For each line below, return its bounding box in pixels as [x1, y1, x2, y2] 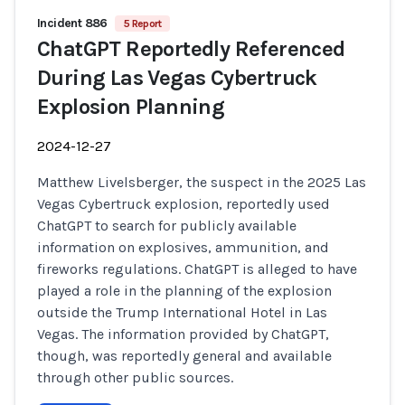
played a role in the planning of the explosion [37, 282, 332, 299]
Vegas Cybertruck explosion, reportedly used [37, 195, 330, 212]
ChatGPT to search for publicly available [37, 217, 297, 234]
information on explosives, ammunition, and [37, 239, 329, 256]
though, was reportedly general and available [37, 347, 332, 364]
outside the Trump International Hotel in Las [37, 304, 327, 321]
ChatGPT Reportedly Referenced [37, 36, 345, 61]
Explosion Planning [37, 94, 225, 119]
